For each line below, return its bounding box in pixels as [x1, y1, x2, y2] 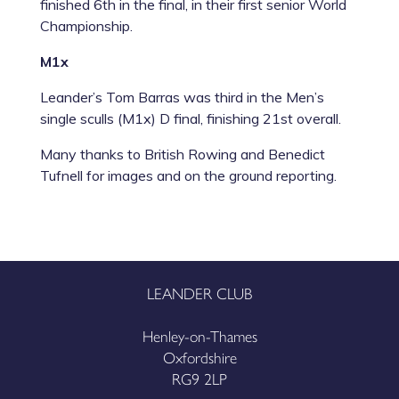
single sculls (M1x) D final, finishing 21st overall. [39, 109, 341, 127]
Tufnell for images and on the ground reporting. [39, 166, 337, 184]
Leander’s [39, 87, 106, 106]
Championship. [39, 16, 133, 35]
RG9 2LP [172, 366, 227, 389]
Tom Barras [105, 87, 180, 106]
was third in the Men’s [179, 87, 324, 106]
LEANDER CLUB [147, 281, 252, 304]
